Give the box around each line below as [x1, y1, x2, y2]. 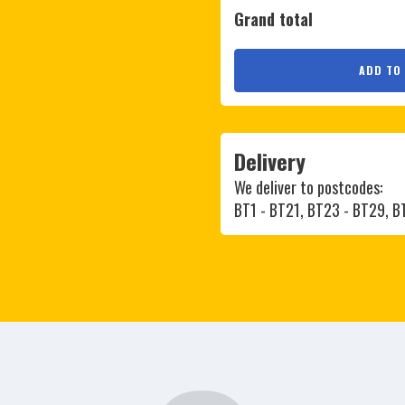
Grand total [234, 7, 313, 32]
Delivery [234, 145, 306, 178]
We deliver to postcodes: [234, 175, 382, 200]
